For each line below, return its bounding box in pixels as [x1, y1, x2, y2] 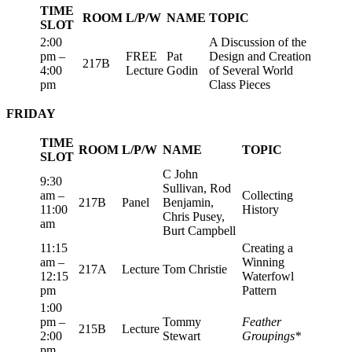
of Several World [209, 64, 293, 78]
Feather [242, 315, 281, 329]
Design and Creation [209, 49, 311, 64]
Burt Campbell [163, 224, 236, 238]
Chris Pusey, [163, 210, 225, 224]
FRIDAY [6, 107, 56, 121]
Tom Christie [163, 262, 227, 277]
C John [163, 167, 198, 181]
